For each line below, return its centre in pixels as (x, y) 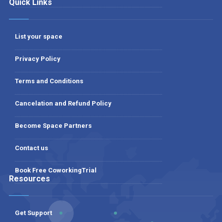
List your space (38, 37)
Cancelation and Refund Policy (63, 104)
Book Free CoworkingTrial (55, 170)
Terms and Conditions (49, 81)
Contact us (31, 148)
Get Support (33, 213)
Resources (29, 179)
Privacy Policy (37, 59)
